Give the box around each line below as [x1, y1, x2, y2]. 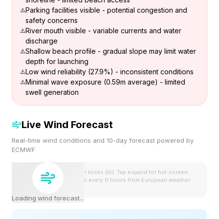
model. [24, 184, 43, 191]
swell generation [25, 88, 79, 96]
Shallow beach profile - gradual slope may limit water [25, 47, 196, 55]
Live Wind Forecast [22, 119, 113, 131]
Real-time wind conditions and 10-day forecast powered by [12, 136, 194, 144]
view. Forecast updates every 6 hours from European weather [24, 176, 190, 183]
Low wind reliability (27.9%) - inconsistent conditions [25, 67, 194, 76]
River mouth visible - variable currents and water [25, 26, 181, 35]
